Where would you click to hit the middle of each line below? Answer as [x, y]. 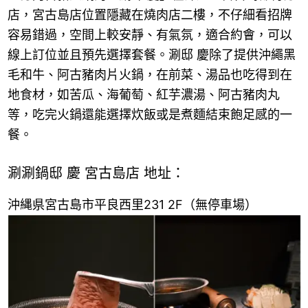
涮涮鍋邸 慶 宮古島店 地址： [96, 173]
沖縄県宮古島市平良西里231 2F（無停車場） [132, 205]
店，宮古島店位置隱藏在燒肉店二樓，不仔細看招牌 [150, 14]
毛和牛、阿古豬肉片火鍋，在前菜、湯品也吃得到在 [150, 74]
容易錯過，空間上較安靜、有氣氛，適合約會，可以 [150, 34]
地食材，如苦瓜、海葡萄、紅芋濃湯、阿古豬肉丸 [143, 94]
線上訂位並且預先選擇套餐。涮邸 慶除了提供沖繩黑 [151, 54]
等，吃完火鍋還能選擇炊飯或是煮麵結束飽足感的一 [150, 114]
